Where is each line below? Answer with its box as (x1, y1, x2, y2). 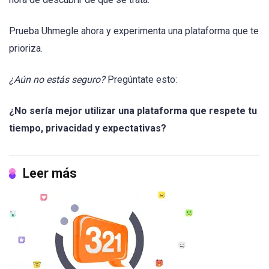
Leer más (23, 166, 77, 181)
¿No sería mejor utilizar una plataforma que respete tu (9, 105, 257, 117)
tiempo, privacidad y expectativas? (9, 122, 166, 134)
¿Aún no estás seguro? (9, 73, 105, 85)
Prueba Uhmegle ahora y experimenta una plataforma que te (9, 25, 259, 37)
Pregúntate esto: (105, 73, 177, 85)
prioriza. (9, 42, 43, 54)
